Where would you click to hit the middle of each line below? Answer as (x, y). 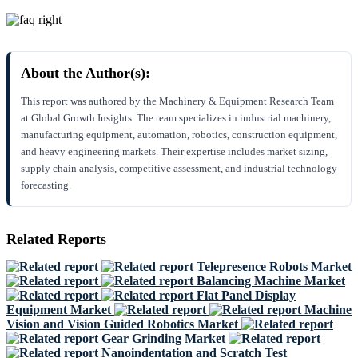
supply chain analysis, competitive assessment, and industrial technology (179, 169)
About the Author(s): (86, 73)
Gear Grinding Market (163, 338)
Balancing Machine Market (271, 280)
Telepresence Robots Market (274, 266)
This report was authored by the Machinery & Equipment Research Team (177, 101)
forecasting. (46, 185)
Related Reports (56, 239)
